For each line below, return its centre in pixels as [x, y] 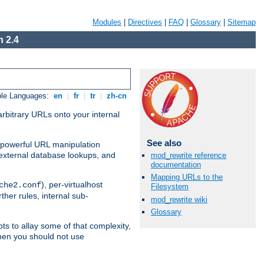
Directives [145, 22]
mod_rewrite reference [189, 156]
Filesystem [170, 187]
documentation [176, 165]
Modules [107, 22]
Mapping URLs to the [187, 177]
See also [164, 143]
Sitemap [242, 22]
